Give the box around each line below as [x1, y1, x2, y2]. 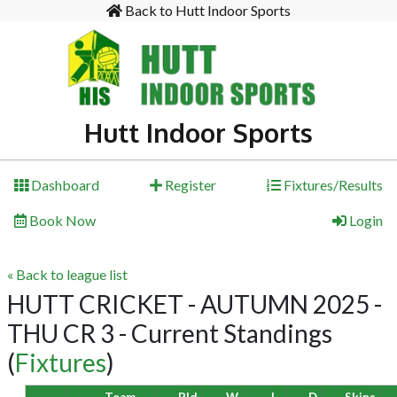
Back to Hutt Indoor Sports [122, 2, 291, 19]
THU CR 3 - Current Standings [7, 318, 332, 348]
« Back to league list [7, 266, 128, 283]
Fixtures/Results [281, 176, 383, 193]
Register [162, 176, 216, 193]
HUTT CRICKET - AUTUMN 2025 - [7, 289, 382, 319]
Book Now [27, 212, 96, 229]
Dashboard [28, 176, 99, 193]
